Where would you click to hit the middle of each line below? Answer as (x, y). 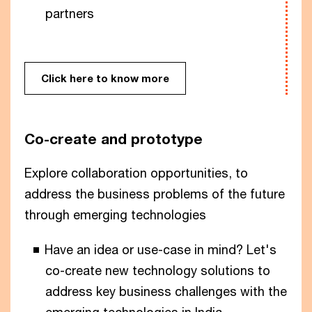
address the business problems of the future (155, 194)
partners (70, 14)
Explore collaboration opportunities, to (136, 173)
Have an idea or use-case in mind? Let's (161, 250)
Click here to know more (105, 78)
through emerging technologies (115, 215)
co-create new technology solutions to (158, 271)
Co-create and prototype (114, 139)
